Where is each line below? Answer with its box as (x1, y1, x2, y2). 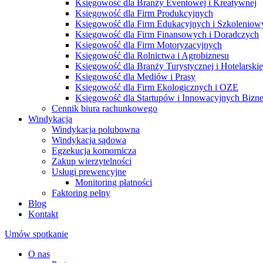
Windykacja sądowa (52, 135, 126, 145)
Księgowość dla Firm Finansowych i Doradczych (75, 29, 259, 39)
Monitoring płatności (75, 177, 152, 187)
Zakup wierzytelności (52, 156, 131, 166)
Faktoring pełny (52, 188, 110, 198)
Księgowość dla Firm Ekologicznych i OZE (75, 82, 238, 92)
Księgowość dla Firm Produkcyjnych (75, 8, 213, 18)
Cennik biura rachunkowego (52, 103, 157, 113)
